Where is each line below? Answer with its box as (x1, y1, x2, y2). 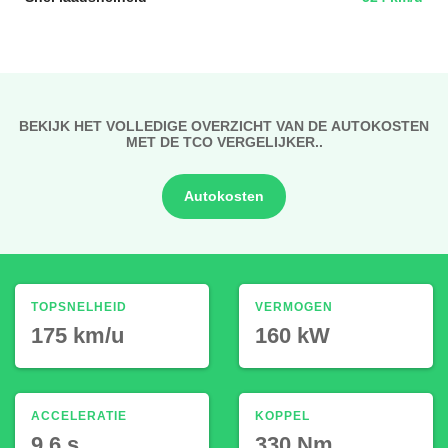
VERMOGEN (255, 297, 333, 315)
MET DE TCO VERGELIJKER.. (125, 131, 323, 152)
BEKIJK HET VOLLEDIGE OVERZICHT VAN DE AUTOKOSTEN (19, 115, 429, 136)
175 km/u (31, 319, 124, 351)
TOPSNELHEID (31, 297, 127, 315)
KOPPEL (255, 406, 310, 424)
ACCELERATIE (31, 406, 127, 424)
